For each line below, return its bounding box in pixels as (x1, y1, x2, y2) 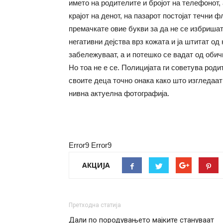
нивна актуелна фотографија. (69, 89, 169, 98)
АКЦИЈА (82, 160, 110, 170)
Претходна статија (69, 202, 121, 209)
